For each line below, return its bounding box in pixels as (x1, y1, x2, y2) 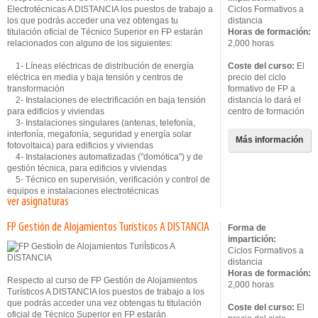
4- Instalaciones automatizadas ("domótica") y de (7, 152, 203, 162)
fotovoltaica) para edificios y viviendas (7, 141, 153, 150)
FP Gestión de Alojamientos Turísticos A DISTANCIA (7, 221, 209, 234)
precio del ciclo (228, 72, 286, 82)
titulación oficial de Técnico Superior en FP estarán (7, 27, 203, 37)
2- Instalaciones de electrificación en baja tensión (7, 95, 206, 105)
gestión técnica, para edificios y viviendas (7, 163, 167, 173)
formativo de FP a (228, 84, 295, 94)
